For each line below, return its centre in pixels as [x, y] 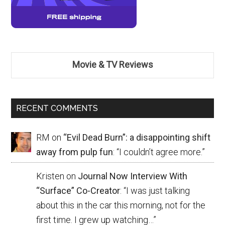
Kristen [50, 176]
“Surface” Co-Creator [78, 191]
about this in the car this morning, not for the [121, 205]
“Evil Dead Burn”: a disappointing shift [137, 137]
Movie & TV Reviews [113, 64]
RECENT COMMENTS [57, 108]
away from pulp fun [75, 152]
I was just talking [158, 191]
